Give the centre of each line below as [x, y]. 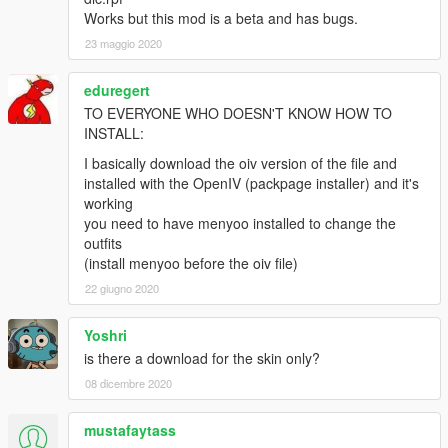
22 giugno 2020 [122, 288]
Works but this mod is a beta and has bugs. [221, 18]
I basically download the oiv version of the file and [240, 163]
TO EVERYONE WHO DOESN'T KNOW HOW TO [238, 113]
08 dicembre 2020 [128, 383]
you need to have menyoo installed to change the [240, 223]
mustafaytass [130, 430]
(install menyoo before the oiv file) [191, 263]
